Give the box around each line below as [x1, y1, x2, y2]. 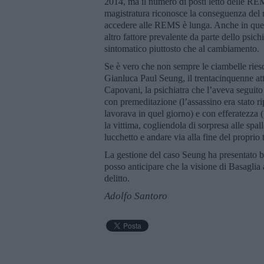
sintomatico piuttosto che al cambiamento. [104, 43, 259, 54]
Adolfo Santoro [104, 190, 167, 202]
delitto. [104, 173, 130, 183]
